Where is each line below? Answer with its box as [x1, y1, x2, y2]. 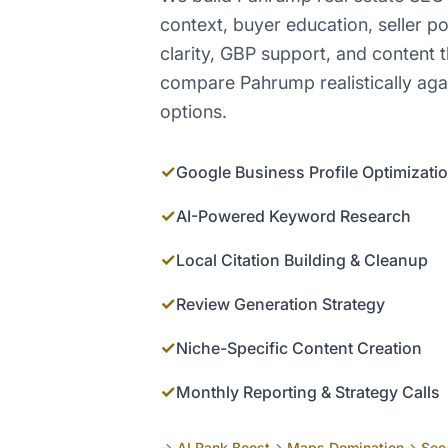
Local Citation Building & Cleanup [176, 250, 428, 271]
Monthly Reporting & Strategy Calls [176, 382, 440, 403]
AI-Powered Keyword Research [176, 206, 411, 227]
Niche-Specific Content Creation [176, 338, 422, 359]
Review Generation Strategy [176, 294, 385, 315]
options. [160, 101, 227, 123]
